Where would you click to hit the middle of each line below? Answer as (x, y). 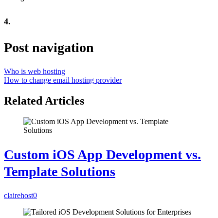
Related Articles (44, 100)
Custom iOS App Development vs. (102, 155)
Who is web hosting (35, 72)
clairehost (18, 196)
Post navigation (49, 47)
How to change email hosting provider (63, 80)
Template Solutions (60, 172)
